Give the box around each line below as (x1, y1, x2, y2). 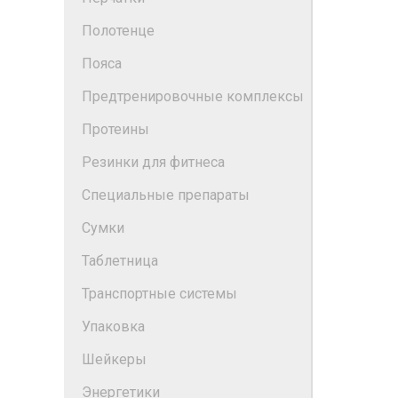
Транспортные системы (82, 285, 237, 302)
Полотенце (82, 22, 155, 39)
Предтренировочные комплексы (82, 88, 304, 105)
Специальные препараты (82, 187, 250, 203)
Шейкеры (82, 351, 147, 368)
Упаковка (82, 318, 145, 335)
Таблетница (82, 252, 158, 269)
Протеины (82, 121, 149, 138)
